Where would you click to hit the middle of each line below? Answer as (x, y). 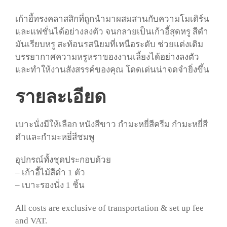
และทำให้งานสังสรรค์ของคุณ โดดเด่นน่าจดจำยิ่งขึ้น (112, 70)
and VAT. (31, 221)
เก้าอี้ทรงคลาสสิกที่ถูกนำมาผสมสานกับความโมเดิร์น (112, 19)
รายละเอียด (61, 97)
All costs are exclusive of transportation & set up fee (109, 208)
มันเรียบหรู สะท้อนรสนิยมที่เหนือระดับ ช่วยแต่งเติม (109, 45)
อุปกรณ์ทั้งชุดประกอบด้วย (63, 160)
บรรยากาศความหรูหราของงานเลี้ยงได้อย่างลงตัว (107, 57)
